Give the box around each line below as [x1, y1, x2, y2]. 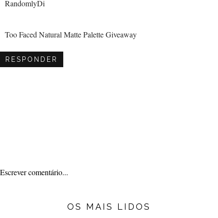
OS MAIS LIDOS [67, 201, 151, 212]
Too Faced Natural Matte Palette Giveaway [5, 29, 137, 40]
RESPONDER [5, 55, 58, 64]
